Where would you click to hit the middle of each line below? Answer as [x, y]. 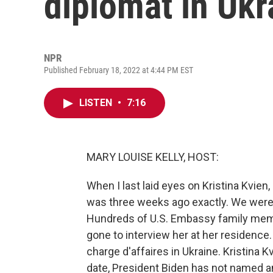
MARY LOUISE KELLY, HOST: [153, 157]
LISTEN [97, 103]
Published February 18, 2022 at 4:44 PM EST [119, 70]
